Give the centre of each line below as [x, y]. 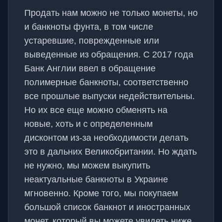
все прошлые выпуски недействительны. [110, 96]
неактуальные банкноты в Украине [96, 179]
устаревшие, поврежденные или [92, 41]
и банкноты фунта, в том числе [89, 27]
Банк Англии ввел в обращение [90, 68]
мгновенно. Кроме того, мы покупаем [101, 193]
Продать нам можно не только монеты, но [111, 13]
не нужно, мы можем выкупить [87, 166]
